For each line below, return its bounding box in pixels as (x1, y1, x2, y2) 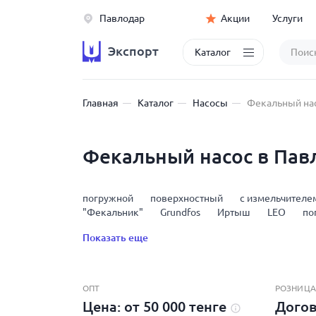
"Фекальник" (83, 207, 143, 218)
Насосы (193, 97, 228, 109)
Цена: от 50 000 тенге (83, 298, 230, 315)
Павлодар (99, 13, 145, 24)
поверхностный (150, 193, 223, 204)
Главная (83, 97, 119, 109)
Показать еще (83, 232, 148, 243)
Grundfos (160, 207, 200, 218)
